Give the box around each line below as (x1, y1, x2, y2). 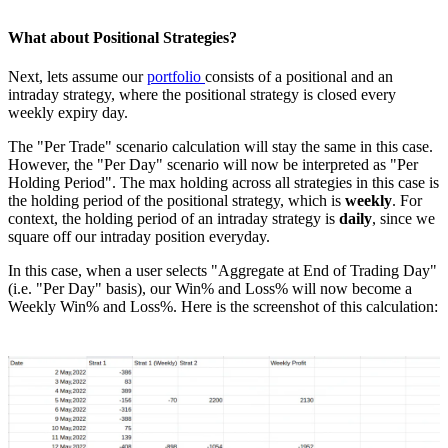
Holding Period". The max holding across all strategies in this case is (8, 174, 439, 192)
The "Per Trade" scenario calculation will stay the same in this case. (8, 138, 433, 156)
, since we (372, 210, 435, 228)
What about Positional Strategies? (8, 29, 237, 47)
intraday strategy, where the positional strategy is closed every (8, 86, 396, 104)
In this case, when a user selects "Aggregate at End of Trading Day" (8, 262, 437, 280)
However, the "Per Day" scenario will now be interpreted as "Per (8, 156, 418, 174)
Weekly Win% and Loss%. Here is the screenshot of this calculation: (8, 298, 438, 316)
